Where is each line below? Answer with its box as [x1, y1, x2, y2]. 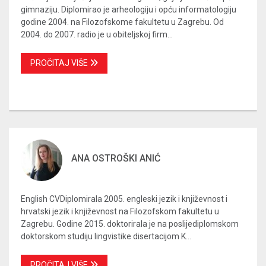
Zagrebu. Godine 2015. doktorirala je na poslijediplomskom [21, 218, 239, 229]
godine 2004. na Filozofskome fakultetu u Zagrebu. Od [21, 17, 224, 27]
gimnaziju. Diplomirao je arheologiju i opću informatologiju [21, 4, 236, 14]
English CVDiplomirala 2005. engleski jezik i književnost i [21, 194, 227, 204]
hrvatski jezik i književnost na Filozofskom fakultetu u [21, 206, 219, 216]
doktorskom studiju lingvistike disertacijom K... [21, 231, 191, 241]
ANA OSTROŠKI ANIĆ [71, 152, 160, 164]
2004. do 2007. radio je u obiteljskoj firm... [21, 29, 173, 39]
